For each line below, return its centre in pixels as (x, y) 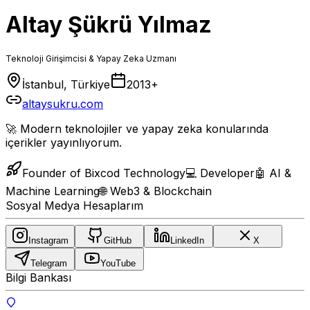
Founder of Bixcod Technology (104, 173)
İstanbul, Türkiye (66, 84)
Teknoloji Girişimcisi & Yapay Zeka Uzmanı (91, 58)
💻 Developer (220, 173)
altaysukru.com (63, 103)
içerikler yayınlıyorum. (64, 142)
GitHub (118, 240)
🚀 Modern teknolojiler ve (74, 128)
